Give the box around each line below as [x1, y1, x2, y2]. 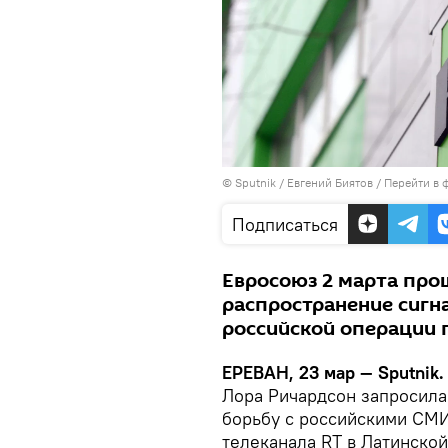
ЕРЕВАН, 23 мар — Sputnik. [222, 360, 444, 384]
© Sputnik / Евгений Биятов [222, 174, 373, 190]
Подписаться [232, 212, 338, 236]
